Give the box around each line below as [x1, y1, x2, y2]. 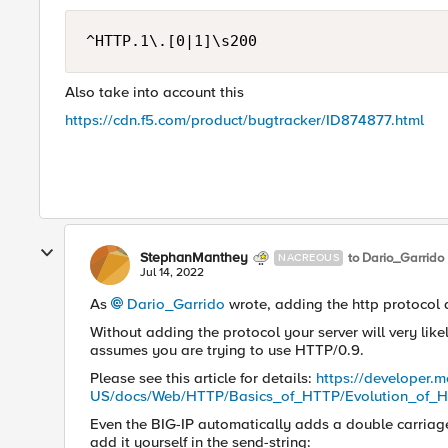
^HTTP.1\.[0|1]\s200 [86, 32, 257, 50]
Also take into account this [65, 83, 244, 101]
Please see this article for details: [90, 369, 316, 387]
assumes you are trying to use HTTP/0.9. [90, 341, 364, 359]
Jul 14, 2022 [140, 265, 204, 280]
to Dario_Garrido [348, 249, 444, 266]
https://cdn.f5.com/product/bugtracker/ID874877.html [65, 111, 424, 129]
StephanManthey [140, 249, 248, 266]
